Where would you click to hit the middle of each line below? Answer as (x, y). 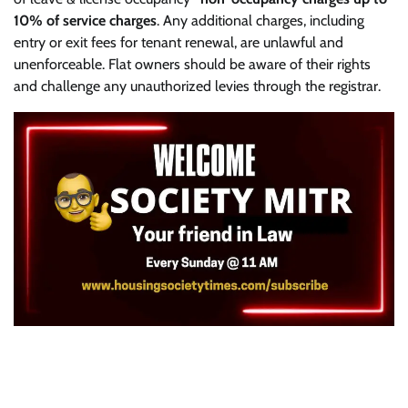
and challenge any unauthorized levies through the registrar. (197, 86)
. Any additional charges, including (260, 20)
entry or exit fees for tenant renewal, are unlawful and (178, 42)
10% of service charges (85, 20)
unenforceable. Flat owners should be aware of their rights (192, 64)
